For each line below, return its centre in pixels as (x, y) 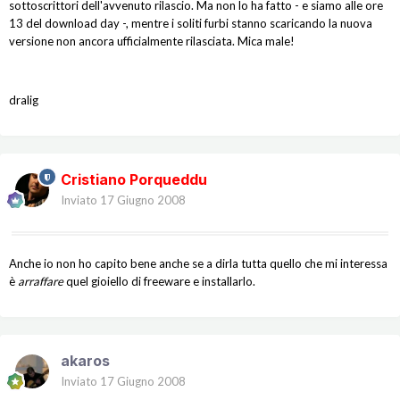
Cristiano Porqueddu (134, 180)
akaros (85, 361)
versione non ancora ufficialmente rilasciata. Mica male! (152, 42)
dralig (24, 100)
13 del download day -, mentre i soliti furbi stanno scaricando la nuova (191, 24)
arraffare (42, 282)
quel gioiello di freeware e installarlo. (161, 282)
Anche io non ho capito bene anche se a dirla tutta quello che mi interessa (198, 264)
